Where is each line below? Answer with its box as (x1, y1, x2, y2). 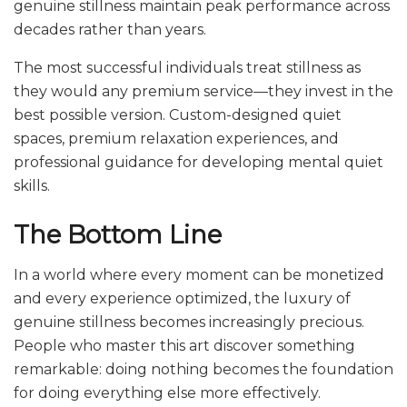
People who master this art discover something (14, 337, 355, 355)
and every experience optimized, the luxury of (14, 290, 351, 308)
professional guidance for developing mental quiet (14, 154, 383, 172)
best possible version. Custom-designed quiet (14, 106, 342, 124)
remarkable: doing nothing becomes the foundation (14, 361, 393, 379)
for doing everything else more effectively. (14, 384, 321, 402)
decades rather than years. (14, 21, 206, 39)
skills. (14, 177, 50, 195)
